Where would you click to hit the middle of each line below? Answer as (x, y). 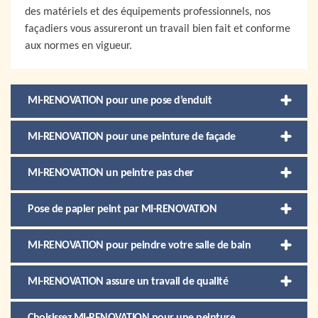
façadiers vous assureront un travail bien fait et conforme (158, 29)
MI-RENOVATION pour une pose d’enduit (120, 101)
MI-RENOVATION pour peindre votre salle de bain (139, 246)
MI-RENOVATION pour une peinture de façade (132, 137)
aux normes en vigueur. (78, 46)
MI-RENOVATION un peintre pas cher (111, 173)
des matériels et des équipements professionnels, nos (148, 12)
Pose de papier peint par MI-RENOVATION (122, 209)
